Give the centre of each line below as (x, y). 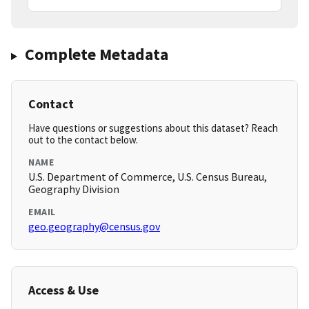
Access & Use (63, 290)
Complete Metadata (96, 54)
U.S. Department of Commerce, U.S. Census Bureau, (148, 177)
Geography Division (74, 189)
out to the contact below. (83, 140)
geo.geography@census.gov (94, 227)
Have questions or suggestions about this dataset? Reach (153, 128)
